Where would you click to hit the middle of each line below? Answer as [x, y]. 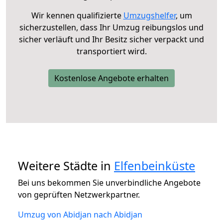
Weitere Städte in [66, 166]
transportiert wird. [111, 51]
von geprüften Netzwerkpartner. [79, 194]
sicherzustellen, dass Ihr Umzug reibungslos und [111, 27]
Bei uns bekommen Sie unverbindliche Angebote [109, 182]
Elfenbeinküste [155, 166]
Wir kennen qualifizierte [77, 15]
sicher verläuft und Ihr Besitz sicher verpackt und [111, 39]
